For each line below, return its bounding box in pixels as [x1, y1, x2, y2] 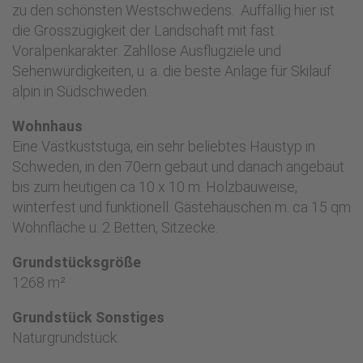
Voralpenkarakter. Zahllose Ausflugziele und [12, 42, 281, 59]
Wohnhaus [12, 117, 83, 135]
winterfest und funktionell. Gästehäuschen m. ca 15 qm [12, 199, 351, 216]
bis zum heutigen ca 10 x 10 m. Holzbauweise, [12, 178, 297, 195]
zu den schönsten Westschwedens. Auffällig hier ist [12, 2, 335, 19]
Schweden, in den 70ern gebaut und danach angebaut [12, 158, 344, 175]
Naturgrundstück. [12, 329, 122, 346]
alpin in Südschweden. [12, 83, 152, 100]
